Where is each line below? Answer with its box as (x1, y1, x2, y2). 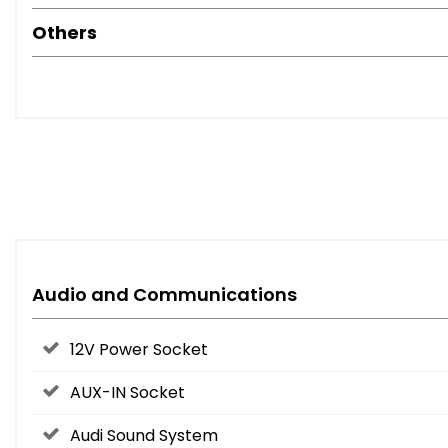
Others (32, 20, 97, 46)
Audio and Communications (32, 282, 297, 308)
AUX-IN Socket (70, 381, 185, 405)
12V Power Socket (70, 338, 208, 362)
